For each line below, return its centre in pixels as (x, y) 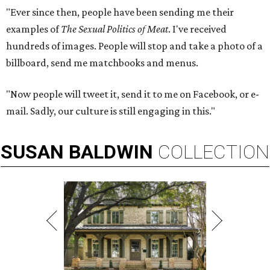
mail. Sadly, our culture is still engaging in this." (111, 111)
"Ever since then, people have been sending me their (120, 12)
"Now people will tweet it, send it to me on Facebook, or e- (133, 94)
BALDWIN (111, 152)
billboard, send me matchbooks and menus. (102, 63)
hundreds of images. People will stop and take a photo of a (134, 46)
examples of (33, 29)
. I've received (197, 29)
